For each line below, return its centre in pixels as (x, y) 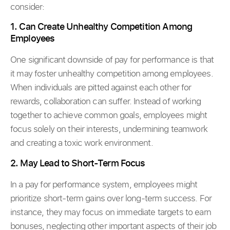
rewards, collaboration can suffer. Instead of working (106, 101)
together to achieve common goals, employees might (109, 115)
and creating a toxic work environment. (82, 143)
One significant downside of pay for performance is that (112, 60)
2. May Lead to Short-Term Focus (79, 162)
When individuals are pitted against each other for (101, 87)
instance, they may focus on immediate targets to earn (111, 212)
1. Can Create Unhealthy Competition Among (101, 26)
